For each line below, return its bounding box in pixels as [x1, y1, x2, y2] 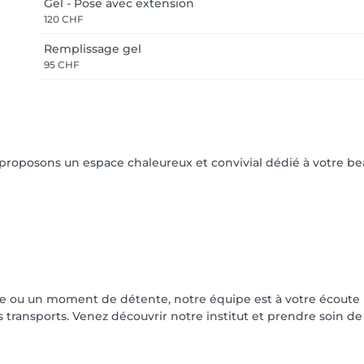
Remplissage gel [44, 41, 141, 56]
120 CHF [44, 13, 84, 25]
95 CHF [44, 58, 80, 71]
